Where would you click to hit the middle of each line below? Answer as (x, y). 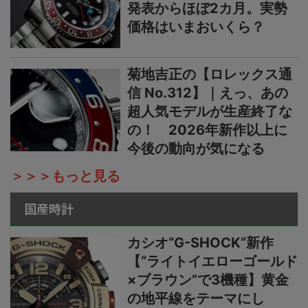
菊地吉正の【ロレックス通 (210, 75)
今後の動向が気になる (196, 149)
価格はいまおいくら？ (196, 27)
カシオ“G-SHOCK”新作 (200, 243)
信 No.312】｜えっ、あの (208, 93)
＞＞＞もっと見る (65, 176)
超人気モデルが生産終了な (210, 112)
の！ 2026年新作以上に (207, 130)
